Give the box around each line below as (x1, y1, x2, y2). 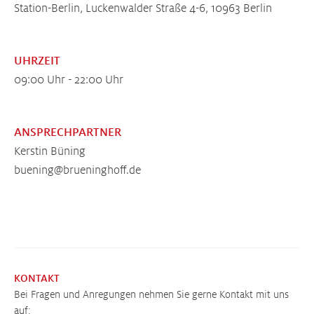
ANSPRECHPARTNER (14, 126, 121, 139)
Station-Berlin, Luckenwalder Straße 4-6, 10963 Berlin (14, 2, 272, 15)
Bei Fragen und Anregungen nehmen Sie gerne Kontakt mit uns (14, 289, 289, 301)
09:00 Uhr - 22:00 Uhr (14, 74, 123, 87)
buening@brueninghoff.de (14, 164, 141, 177)
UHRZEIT (14, 55, 60, 68)
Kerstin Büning (14, 145, 86, 158)
